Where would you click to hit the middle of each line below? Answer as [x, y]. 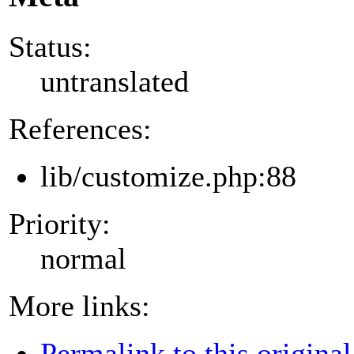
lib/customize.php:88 [168, 176]
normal [83, 258]
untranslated [115, 81]
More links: [79, 305]
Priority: [60, 223]
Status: [50, 46]
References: [80, 128]
